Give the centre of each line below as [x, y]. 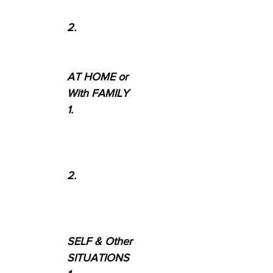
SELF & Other [100, 241]
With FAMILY [98, 93]
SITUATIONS [98, 258]
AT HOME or [97, 77]
